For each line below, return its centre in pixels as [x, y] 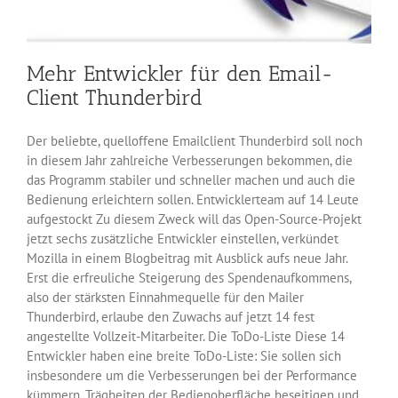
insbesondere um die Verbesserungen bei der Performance [192, 375]
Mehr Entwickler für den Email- [180, 73]
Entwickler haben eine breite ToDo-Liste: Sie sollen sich [184, 355]
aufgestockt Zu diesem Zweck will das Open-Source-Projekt [194, 219]
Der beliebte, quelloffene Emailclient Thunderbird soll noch [195, 140]
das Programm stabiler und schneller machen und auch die [191, 179]
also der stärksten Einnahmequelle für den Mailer [165, 297]
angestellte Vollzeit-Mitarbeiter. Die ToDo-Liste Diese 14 [186, 336]
